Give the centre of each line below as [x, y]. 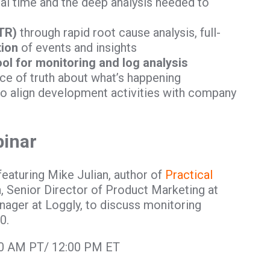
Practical [189, 175]
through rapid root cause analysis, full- [118, 32]
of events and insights [77, 47]
